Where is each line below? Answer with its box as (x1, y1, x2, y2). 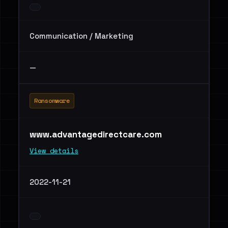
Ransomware (34, 96, 70, 105)
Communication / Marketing (30, 31, 133, 41)
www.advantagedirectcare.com (30, 129, 164, 140)
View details (30, 146, 78, 156)
